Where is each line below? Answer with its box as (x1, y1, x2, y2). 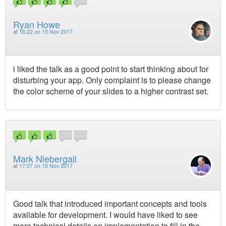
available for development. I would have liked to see (13, 208, 198, 220)
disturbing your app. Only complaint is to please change (13, 74, 211, 86)
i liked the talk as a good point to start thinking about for (13, 63, 208, 75)
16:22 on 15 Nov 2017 (19, 27, 73, 35)
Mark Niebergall (13, 152, 77, 165)
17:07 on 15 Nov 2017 (19, 162, 73, 170)
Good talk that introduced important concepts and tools (13, 197, 207, 209)
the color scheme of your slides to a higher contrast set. (13, 85, 208, 97)
